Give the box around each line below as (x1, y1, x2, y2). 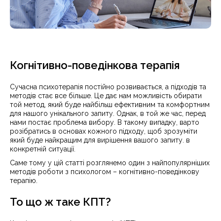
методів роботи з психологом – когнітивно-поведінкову (10, 168, 199, 176)
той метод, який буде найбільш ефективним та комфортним (10, 101, 210, 109)
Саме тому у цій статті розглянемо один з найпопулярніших (10, 159, 210, 167)
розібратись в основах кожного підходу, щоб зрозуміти (10, 127, 197, 135)
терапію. (10, 177, 37, 184)
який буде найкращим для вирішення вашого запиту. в (10, 136, 190, 144)
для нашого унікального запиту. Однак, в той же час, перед (10, 110, 206, 117)
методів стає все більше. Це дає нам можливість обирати (10, 92, 202, 100)
